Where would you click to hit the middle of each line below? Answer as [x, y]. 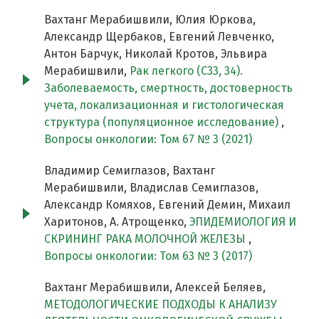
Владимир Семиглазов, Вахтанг [130, 171]
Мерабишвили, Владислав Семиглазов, [151, 188]
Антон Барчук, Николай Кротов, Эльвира [156, 54]
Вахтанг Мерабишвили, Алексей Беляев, [155, 288]
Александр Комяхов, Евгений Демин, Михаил [167, 205]
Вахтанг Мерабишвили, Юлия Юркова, [150, 20]
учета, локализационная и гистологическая [164, 105]
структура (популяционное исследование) [163, 122]
